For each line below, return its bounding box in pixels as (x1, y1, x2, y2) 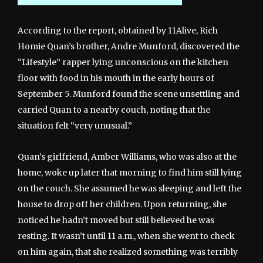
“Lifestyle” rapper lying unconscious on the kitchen (18, 57, 228, 68)
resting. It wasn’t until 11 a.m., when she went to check (18, 231, 235, 242)
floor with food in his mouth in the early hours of (18, 73, 214, 84)
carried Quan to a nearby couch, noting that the (18, 104, 210, 116)
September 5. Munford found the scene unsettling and (18, 89, 240, 100)
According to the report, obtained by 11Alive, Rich (18, 25, 218, 36)
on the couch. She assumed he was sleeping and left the (18, 183, 241, 194)
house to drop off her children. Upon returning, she (18, 199, 227, 210)
